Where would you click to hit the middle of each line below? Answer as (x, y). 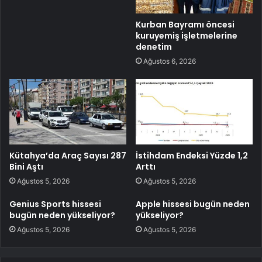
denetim (154, 46)
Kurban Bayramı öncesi (185, 24)
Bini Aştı (26, 167)
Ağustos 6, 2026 (170, 61)
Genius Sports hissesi (55, 204)
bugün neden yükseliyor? (62, 216)
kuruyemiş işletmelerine (187, 35)
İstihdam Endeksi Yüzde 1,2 (192, 156)
